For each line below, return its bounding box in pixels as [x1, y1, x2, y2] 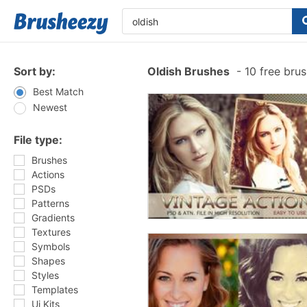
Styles [32, 269, 59, 281]
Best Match [33, 86, 84, 97]
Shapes [32, 255, 65, 267]
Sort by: [14, 64, 56, 78]
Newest [33, 101, 67, 113]
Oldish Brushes [147, 64, 230, 78]
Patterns [32, 197, 69, 209]
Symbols [32, 241, 70, 252]
